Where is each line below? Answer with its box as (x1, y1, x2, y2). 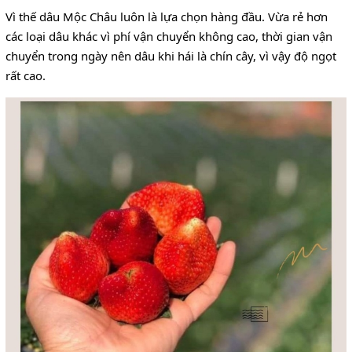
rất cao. (5, 68, 46, 84)
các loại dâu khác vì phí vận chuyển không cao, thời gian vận (5, 28, 332, 45)
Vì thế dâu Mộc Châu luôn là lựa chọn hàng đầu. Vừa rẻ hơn (5, 9, 328, 25)
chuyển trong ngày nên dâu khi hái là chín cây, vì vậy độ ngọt (5, 48, 336, 64)
